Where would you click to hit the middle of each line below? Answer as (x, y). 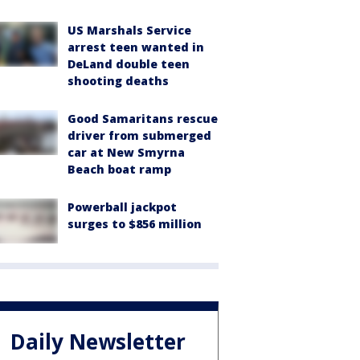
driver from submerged (139, 136)
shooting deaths (118, 81)
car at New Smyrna (126, 153)
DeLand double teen (129, 64)
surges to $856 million (135, 224)
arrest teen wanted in (136, 47)
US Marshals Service (129, 31)
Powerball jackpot (122, 207)
